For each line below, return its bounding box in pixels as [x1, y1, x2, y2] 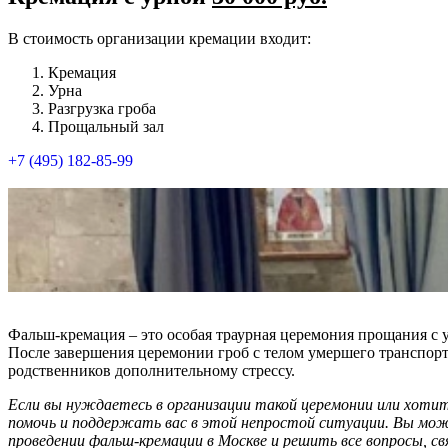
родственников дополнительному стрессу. [8, 361, 295, 379]
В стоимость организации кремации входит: [8, 29, 311, 47]
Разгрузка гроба [48, 99, 156, 117]
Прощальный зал [48, 117, 164, 135]
